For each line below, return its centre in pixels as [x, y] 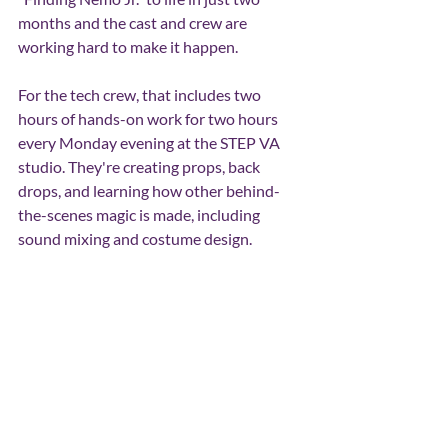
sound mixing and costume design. [135, 238]
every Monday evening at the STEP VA [150, 142]
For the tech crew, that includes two [141, 94]
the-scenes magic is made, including [140, 214]
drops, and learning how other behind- [149, 190]
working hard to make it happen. [128, 46]
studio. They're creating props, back [140, 166]
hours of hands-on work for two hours [149, 118]
